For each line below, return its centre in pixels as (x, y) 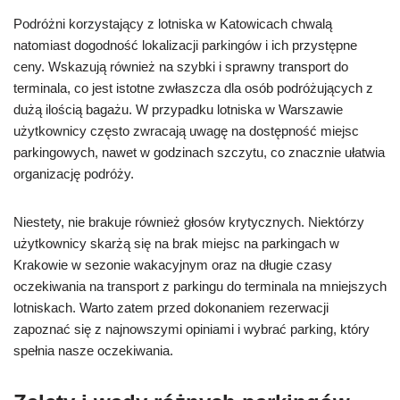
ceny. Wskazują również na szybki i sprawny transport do (181, 67)
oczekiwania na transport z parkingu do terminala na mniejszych (200, 286)
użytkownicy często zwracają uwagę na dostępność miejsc (186, 131)
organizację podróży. (74, 174)
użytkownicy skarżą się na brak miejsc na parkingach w (176, 243)
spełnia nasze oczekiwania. (93, 350)
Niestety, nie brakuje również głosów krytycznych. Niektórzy (189, 222)
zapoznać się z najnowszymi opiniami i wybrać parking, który (192, 329)
